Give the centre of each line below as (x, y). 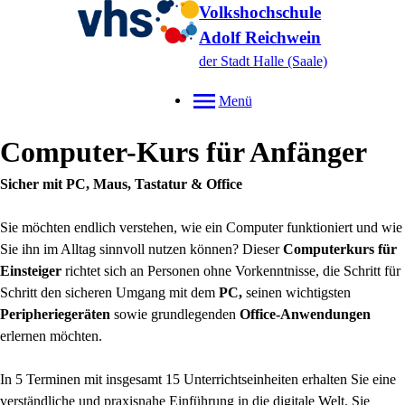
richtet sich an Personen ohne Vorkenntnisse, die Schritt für (231, 271)
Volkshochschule (260, 12)
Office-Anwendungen (305, 314)
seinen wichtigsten (297, 292)
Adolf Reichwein (260, 38)
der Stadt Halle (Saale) (264, 61)
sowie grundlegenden (177, 314)
